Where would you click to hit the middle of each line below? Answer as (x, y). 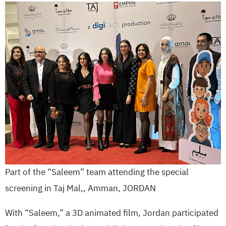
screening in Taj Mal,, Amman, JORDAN (80, 188)
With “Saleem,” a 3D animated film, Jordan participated (112, 213)
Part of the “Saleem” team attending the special (97, 172)
